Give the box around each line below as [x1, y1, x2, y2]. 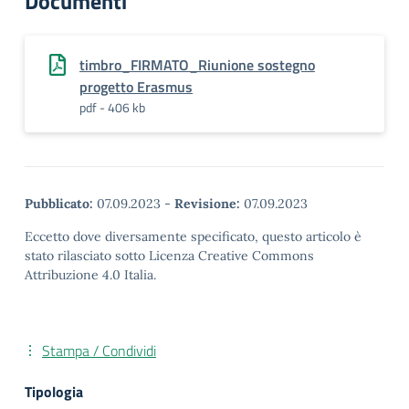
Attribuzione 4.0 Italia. [25, 267, 156, 283]
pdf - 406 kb [79, 98, 145, 117]
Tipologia [25, 381, 83, 403]
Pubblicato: [25, 195, 93, 212]
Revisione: [174, 195, 240, 212]
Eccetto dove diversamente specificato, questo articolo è [25, 228, 362, 245]
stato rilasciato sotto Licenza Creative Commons [25, 247, 314, 264]
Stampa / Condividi [42, 340, 156, 362]
